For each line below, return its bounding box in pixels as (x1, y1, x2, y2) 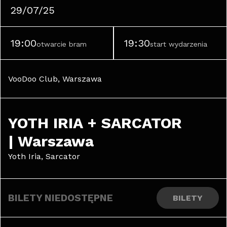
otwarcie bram (36, 40, 87, 48)
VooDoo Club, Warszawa (8, 74, 102, 84)
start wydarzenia (150, 40, 207, 48)
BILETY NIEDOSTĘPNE (8, 192, 113, 204)
